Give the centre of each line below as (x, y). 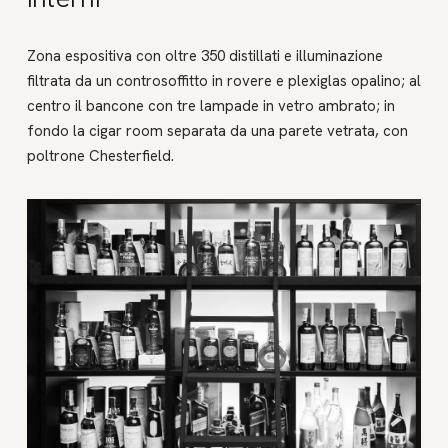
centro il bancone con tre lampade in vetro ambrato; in (210, 105)
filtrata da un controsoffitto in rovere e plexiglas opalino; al (223, 80)
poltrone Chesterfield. (100, 155)
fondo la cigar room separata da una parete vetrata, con (217, 130)
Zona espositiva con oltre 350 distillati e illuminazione (204, 55)
